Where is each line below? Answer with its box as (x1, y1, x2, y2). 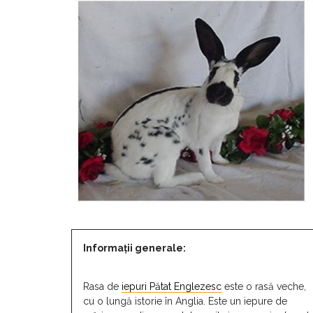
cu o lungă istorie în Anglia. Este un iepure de (83, 296, 287, 307)
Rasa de (83, 281, 122, 293)
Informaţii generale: (83, 242, 186, 254)
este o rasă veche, (221, 281, 306, 293)
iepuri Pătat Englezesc (122, 281, 221, 293)
